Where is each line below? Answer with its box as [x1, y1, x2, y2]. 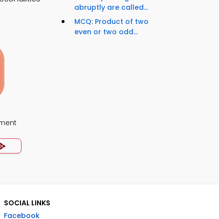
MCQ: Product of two [74, 17, 149, 27]
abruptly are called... [74, 2, 148, 13]
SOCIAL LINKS [4, 198, 50, 208]
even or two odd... [74, 27, 138, 37]
